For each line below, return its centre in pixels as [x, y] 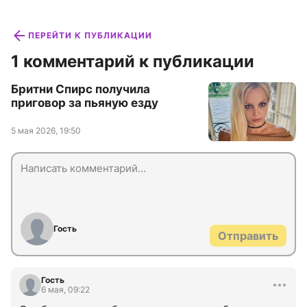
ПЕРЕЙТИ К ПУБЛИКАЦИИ [90, 36]
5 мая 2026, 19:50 [46, 131]
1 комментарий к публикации [133, 62]
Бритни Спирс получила [81, 89]
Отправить [248, 236]
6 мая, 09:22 [65, 290]
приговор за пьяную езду [85, 103]
